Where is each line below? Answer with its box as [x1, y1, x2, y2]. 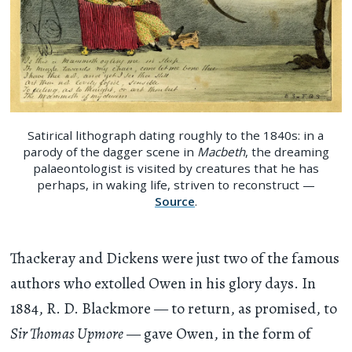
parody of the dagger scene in [22, 144, 197, 159]
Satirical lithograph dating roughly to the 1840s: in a [27, 127, 324, 143]
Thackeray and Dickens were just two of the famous [10, 247, 340, 269]
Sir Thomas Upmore [10, 322, 124, 344]
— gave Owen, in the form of [123, 322, 312, 344]
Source [154, 193, 195, 209]
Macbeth [196, 144, 245, 159]
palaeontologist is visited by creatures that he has [32, 160, 319, 176]
